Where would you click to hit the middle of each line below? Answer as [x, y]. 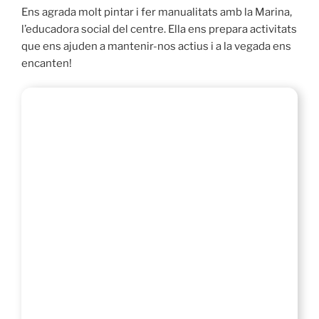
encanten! [47, 63]
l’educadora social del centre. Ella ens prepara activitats [159, 29]
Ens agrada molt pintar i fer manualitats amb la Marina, [157, 12]
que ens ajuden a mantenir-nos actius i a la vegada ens [156, 46]
